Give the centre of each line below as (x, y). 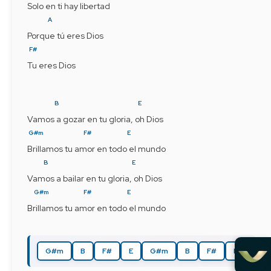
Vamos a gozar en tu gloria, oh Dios (95, 119)
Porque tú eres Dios (65, 35)
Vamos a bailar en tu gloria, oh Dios (95, 178)
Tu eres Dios (51, 65)
